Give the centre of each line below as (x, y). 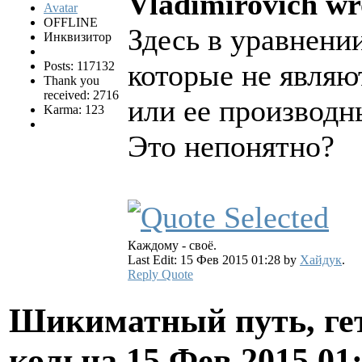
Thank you (72, 80)
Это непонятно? (231, 146)
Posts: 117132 (79, 65)
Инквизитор (78, 36)
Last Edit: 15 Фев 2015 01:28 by (214, 259)
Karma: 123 (74, 109)
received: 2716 (81, 95)
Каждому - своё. (172, 245)
